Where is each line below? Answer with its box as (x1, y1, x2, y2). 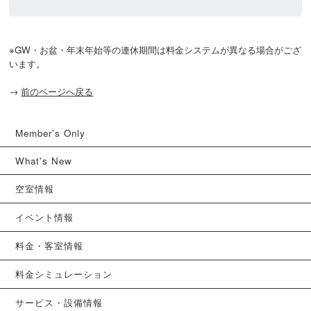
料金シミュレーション (15, 267, 113, 280)
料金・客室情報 (15, 238, 84, 252)
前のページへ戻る (21, 84, 94, 98)
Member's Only (15, 126, 86, 140)
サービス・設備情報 (15, 295, 103, 309)
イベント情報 (15, 210, 74, 224)
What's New (15, 153, 73, 167)
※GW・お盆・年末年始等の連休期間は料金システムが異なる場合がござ (9, 42, 302, 56)
